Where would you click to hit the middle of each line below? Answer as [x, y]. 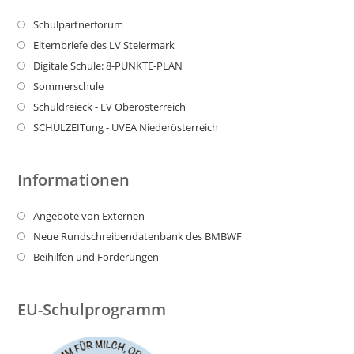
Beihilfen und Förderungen [96, 257]
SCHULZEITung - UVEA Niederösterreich [126, 127]
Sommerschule [69, 86]
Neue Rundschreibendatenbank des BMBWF [138, 236]
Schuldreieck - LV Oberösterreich [110, 107]
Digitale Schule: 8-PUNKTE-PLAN [108, 66]
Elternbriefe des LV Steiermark [104, 45]
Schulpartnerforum [79, 24]
